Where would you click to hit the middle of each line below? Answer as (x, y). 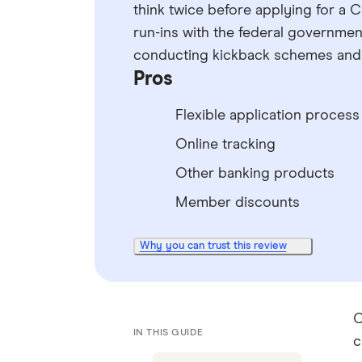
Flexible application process (267, 116)
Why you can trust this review (213, 246)
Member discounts (237, 203)
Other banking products (255, 174)
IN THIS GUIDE (168, 333)
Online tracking (225, 145)
